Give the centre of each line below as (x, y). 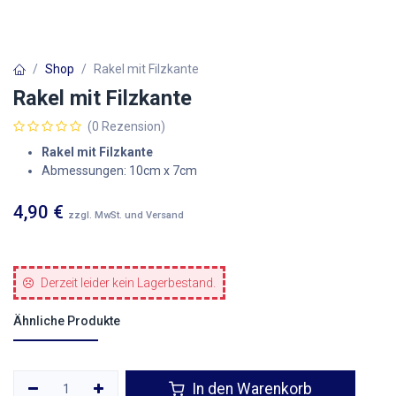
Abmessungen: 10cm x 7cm (119, 171)
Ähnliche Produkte (67, 321)
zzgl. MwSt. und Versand (126, 215)
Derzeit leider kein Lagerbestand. (128, 283)
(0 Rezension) (126, 126)
